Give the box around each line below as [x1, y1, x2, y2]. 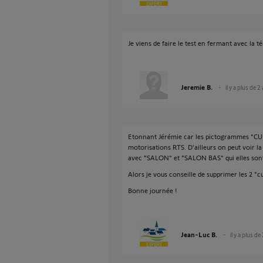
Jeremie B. [181, 83, 213, 91]
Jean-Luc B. [181, 230, 217, 238]
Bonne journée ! [128, 186, 177, 194]
